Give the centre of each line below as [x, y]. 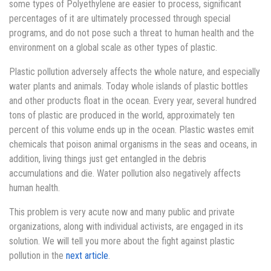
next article [87, 256]
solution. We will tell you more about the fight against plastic [122, 241]
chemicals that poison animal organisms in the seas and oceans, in [133, 145]
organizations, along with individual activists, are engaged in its [126, 227]
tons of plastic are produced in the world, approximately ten [122, 116]
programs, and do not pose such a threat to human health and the [132, 33]
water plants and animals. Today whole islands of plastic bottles [129, 87]
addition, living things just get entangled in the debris [108, 159]
